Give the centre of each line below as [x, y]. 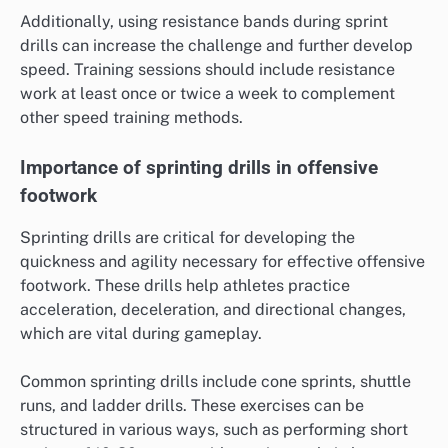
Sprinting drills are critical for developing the [187, 237]
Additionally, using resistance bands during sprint [204, 21]
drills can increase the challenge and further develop [216, 45]
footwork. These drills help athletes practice [185, 285]
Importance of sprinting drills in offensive [199, 167]
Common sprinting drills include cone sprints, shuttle [215, 381]
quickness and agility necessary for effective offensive [222, 261]
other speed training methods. [131, 117]
